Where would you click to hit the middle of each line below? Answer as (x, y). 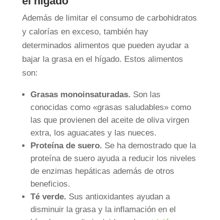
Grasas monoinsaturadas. (80, 95)
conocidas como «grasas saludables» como (110, 108)
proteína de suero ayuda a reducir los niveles (113, 159)
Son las (145, 95)
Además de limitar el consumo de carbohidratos (109, 18)
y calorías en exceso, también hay (85, 32)
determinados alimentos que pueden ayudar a (105, 46)
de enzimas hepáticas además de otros (102, 171)
